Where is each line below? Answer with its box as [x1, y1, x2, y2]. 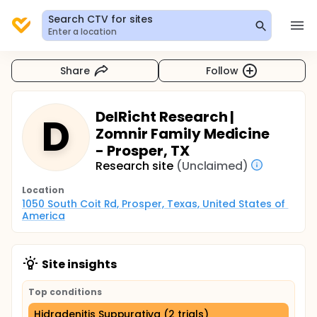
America [22, 209, 65, 223]
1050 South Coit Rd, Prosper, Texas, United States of [22, 197, 286, 211]
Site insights [42, 256, 117, 272]
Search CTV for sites [48, 12, 154, 26]
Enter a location [48, 25, 117, 38]
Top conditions [28, 286, 102, 298]
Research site [96, 158, 173, 174]
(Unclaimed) [175, 158, 249, 174]
